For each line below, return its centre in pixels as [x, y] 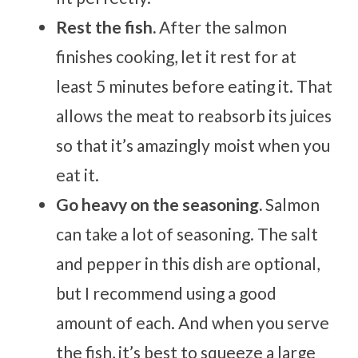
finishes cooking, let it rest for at [177, 57]
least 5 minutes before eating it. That [195, 86]
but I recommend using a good [167, 293]
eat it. [78, 175]
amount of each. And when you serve [193, 323]
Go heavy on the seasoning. [161, 205]
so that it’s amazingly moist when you [193, 145]
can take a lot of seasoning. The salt [187, 234]
